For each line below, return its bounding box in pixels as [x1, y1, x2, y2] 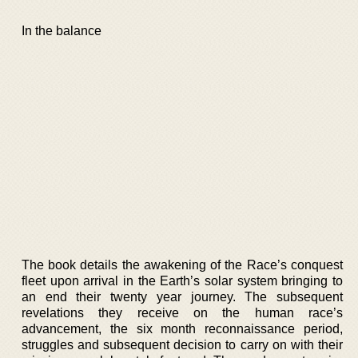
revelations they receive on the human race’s [22, 305, 343, 320]
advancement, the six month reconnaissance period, [22, 321, 343, 336]
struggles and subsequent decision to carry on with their [22, 337, 343, 352]
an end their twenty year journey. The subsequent [22, 289, 343, 304]
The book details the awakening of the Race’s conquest [22, 257, 343, 272]
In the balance [22, 24, 101, 38]
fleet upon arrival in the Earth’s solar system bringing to [22, 273, 343, 288]
